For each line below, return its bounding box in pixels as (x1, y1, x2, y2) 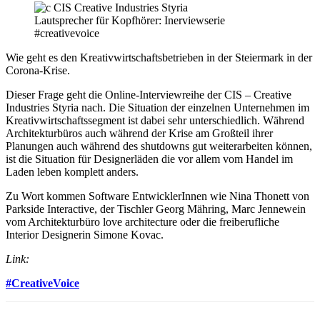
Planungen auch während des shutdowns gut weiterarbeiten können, (6, 139, 312, 152)
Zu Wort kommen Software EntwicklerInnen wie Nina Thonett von (6, 189, 309, 202)
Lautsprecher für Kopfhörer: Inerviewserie (34, 14, 225, 26)
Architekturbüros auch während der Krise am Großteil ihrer (6, 126, 273, 139)
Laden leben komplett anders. (6, 165, 139, 178)
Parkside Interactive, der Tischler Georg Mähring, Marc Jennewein (6, 202, 306, 215)
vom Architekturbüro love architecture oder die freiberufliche (6, 215, 279, 228)
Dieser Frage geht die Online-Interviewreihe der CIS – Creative (6, 88, 291, 101)
